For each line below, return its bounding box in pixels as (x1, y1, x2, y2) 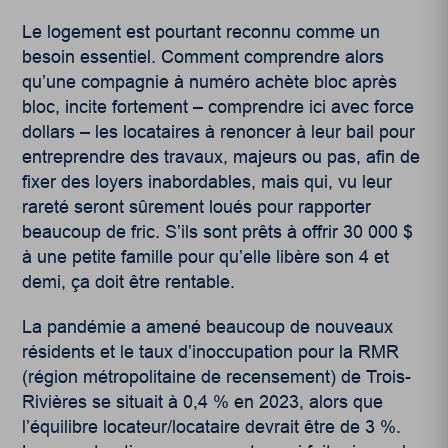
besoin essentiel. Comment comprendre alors (22, 46, 385, 67)
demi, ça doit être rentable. (22, 271, 236, 292)
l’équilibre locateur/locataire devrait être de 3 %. (22, 416, 402, 437)
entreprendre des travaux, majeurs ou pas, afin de (22, 146, 421, 167)
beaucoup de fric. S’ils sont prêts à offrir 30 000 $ (22, 221, 414, 242)
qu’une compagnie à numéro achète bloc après (22, 71, 398, 92)
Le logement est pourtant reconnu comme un (22, 21, 381, 42)
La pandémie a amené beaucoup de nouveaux (22, 316, 394, 337)
